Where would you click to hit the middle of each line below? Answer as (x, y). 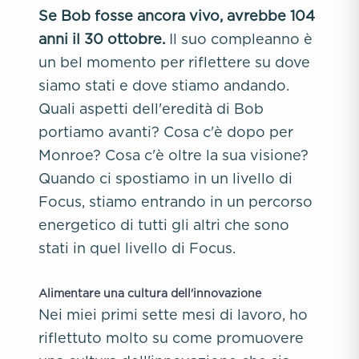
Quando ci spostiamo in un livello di (165, 178)
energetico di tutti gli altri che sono (164, 225)
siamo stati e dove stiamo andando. (164, 85)
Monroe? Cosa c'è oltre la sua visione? (173, 155)
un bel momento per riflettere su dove (174, 62)
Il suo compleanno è (239, 39)
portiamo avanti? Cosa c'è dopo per (166, 132)
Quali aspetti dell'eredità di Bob (151, 109)
